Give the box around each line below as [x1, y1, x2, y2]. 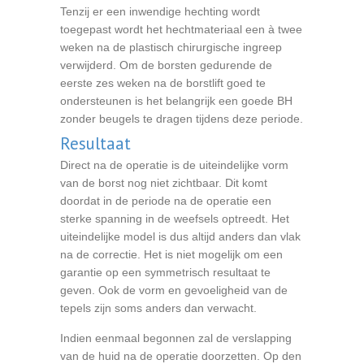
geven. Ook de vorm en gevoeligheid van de [60, 284, 288, 297]
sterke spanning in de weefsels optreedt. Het [60, 212, 289, 225]
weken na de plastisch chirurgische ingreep [60, 41, 282, 54]
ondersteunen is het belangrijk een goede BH [60, 94, 292, 107]
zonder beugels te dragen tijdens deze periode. [60, 112, 303, 125]
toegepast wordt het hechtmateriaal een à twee [60, 23, 302, 36]
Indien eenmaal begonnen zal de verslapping [60, 331, 292, 344]
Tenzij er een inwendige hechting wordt [60, 5, 260, 18]
